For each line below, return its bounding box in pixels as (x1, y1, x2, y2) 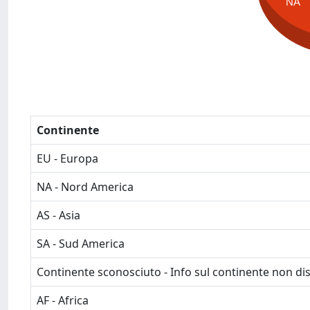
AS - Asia (37, 208, 80, 223)
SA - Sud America (37, 236, 125, 251)
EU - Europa (37, 151, 98, 166)
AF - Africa (37, 293, 89, 308)
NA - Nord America (37, 179, 134, 194)
